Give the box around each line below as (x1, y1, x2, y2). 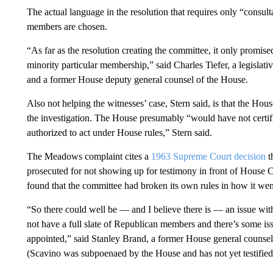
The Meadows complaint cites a (26, 151, 151, 161)
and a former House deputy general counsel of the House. (26, 74, 248, 85)
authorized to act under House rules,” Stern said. (26, 127, 212, 138)
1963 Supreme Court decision (151, 151, 268, 161)
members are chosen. (26, 21, 107, 32)
